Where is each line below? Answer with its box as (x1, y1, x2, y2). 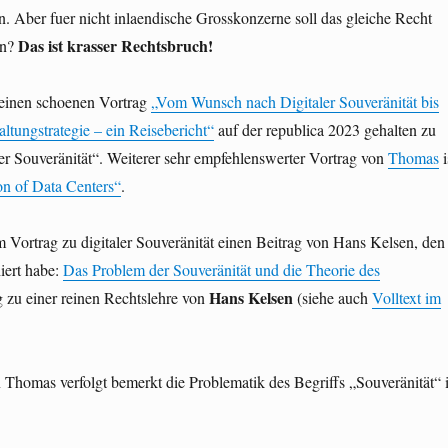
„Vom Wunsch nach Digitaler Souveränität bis (150, 91, 439, 113)
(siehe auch (292, 287, 372, 309)
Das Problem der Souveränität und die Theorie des (62, 259, 380, 281)
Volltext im (371, 287, 441, 309)
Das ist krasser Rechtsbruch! (17, 34, 213, 58)
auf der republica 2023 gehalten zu (213, 119, 436, 141)
